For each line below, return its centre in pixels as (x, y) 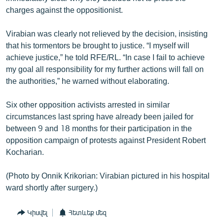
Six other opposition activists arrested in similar (88, 104)
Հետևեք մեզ (88, 212)
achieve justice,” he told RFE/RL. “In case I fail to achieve (105, 57)
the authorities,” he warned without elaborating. (88, 80)
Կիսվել (37, 212)
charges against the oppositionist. (64, 9)
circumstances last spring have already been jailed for (100, 116)
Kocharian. (25, 151)
